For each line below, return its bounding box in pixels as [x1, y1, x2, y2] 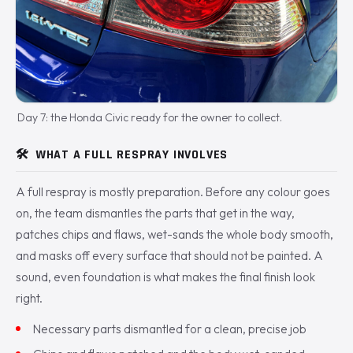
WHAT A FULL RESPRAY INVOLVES [35, 147, 229, 164]
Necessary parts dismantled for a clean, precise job [33, 320, 307, 336]
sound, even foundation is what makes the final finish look [16, 269, 315, 285]
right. [16, 291, 43, 307]
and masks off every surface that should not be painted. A [16, 248, 323, 264]
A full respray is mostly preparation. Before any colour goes [16, 184, 330, 200]
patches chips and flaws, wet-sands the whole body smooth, [16, 227, 333, 243]
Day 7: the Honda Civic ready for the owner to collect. [17, 110, 283, 125]
